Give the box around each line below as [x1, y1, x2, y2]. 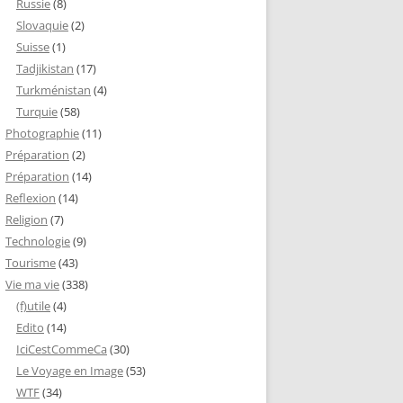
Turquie [16, 103, 58, 120]
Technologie [5, 233, 70, 249]
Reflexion [5, 190, 56, 206]
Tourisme [5, 255, 56, 271]
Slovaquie [16, 17, 68, 33]
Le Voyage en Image [16, 363, 123, 379]
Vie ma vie [5, 276, 59, 292]
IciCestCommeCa [16, 341, 107, 357]
